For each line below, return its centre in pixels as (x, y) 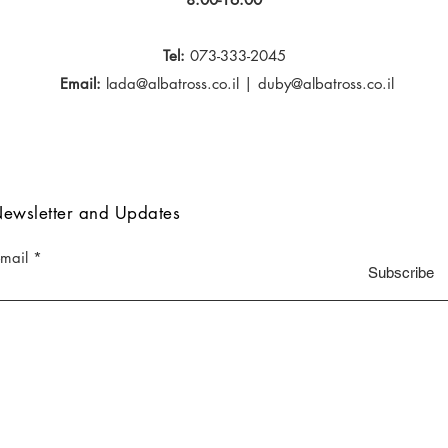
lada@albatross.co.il (172, 83)
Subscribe (401, 272)
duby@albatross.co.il (325, 83)
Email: (77, 83)
